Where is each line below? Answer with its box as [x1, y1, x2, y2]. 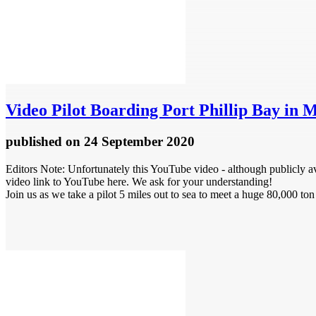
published [6, 134, 66, 150]
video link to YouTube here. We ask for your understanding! [6, 175, 272, 188]
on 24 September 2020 [66, 134, 195, 150]
